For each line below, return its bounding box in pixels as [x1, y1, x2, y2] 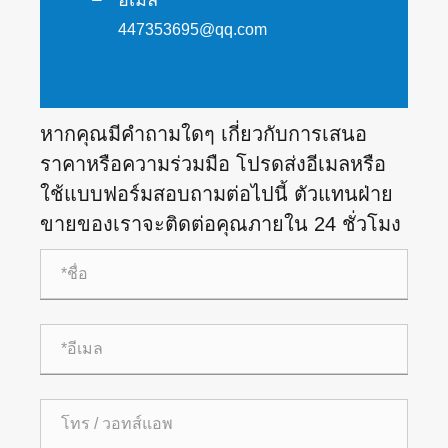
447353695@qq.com [118, 21, 267, 39]
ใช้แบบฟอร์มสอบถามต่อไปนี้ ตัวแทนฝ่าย [40, 183, 393, 206]
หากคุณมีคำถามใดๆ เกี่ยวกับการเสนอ [40, 123, 367, 146]
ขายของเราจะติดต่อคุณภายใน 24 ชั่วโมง [40, 213, 401, 236]
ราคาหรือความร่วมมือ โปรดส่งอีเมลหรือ [40, 153, 386, 176]
